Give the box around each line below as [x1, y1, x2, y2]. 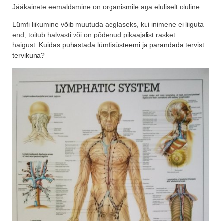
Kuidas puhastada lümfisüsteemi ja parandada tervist [39, 41, 204, 49]
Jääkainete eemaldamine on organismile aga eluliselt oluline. [12, 3, 202, 11]
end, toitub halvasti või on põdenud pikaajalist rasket [12, 31, 175, 39]
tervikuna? [12, 51, 45, 60]
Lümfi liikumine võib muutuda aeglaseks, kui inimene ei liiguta [12, 20, 204, 29]
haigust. [12, 41, 39, 49]
